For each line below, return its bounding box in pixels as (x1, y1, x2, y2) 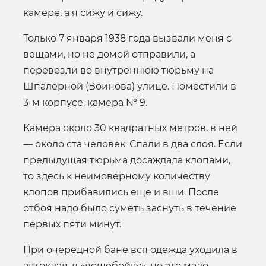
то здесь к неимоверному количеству (23, 170, 210, 182)
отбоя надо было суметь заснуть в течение (23, 202, 236, 214)
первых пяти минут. (23, 218, 121, 230)
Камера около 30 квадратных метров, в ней (23, 122, 237, 134)
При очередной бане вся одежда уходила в (23, 243, 237, 255)
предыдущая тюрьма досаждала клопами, (23, 154, 230, 166)
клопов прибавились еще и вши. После (23, 186, 219, 198)
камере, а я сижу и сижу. (23, 7, 142, 18)
